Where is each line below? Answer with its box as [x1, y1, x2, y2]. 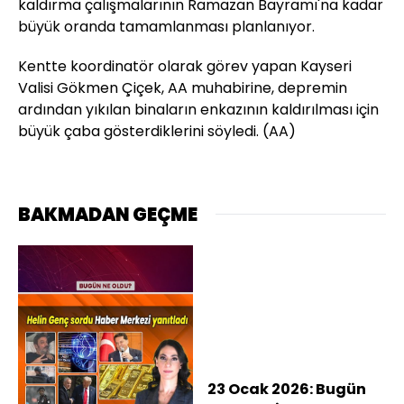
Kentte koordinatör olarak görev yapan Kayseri [18, 55, 352, 77]
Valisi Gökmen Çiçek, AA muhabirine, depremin [18, 77, 347, 98]
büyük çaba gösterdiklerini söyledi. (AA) [18, 120, 296, 142]
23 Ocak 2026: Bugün [207, 378, 366, 399]
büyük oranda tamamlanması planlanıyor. [18, 15, 315, 37]
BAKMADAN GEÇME [18, 201, 197, 227]
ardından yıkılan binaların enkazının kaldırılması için [18, 98, 379, 120]
